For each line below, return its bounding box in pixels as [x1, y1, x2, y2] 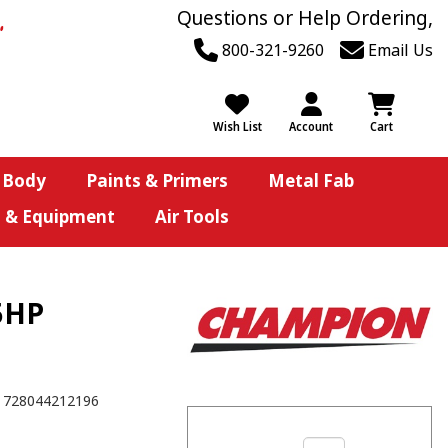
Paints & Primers [85, 169, 228, 192]
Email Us [364, 39, 433, 61]
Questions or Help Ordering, [177, 5, 433, 31]
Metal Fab [267, 169, 354, 192]
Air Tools [154, 205, 229, 228]
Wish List [212, 118, 262, 135]
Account [289, 118, 333, 135]
